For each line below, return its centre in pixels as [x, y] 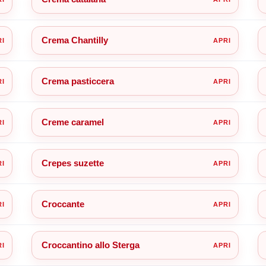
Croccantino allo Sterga [90, 245]
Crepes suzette [72, 163]
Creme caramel [72, 122]
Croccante [63, 204]
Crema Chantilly [75, 40]
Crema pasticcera [77, 81]
